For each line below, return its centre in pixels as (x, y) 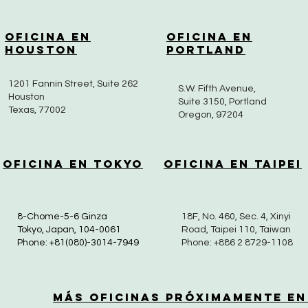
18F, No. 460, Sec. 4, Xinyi (236, 217)
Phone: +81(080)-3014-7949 (78, 243)
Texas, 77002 (37, 110)
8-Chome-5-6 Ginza (62, 217)
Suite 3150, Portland (222, 102)
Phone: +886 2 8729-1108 (237, 243)
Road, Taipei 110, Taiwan (236, 230)
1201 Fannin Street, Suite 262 (73, 84)
